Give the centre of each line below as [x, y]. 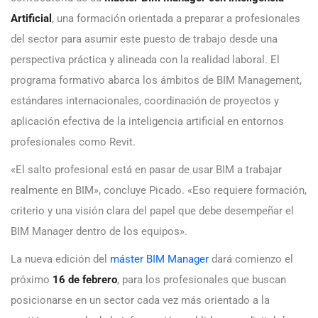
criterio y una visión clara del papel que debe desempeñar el [152, 211]
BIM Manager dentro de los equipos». [99, 232]
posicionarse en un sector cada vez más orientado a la [140, 301]
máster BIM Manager [159, 259]
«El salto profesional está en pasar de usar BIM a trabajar [146, 170]
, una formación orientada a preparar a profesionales [176, 19]
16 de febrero [85, 280]
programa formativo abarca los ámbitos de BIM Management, [156, 81]
